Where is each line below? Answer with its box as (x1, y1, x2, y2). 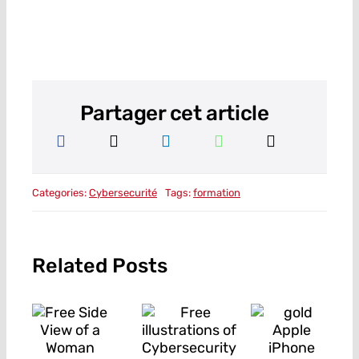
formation (192, 186, 240, 199)
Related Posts (31, 253, 167, 278)
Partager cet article (79, 101, 269, 127)
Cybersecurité (88, 186, 157, 199)
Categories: (31, 186, 89, 199)
